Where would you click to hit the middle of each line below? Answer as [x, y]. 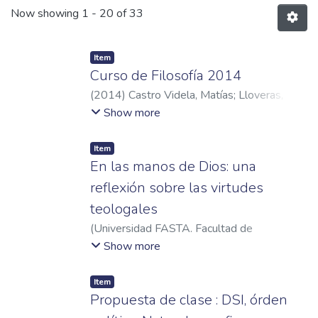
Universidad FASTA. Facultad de [173, 229]
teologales [124, 209]
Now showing [46, 14]
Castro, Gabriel [172, 112]
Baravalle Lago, [235, 246]
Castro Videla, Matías [181, 95]
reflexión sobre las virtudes [177, 188]
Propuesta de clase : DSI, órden [189, 300]
